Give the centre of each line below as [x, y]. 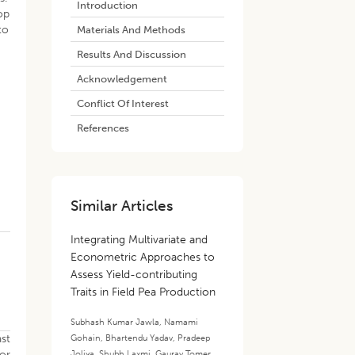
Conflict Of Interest [123, 103]
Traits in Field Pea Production [143, 292]
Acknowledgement [122, 78]
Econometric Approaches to [143, 257]
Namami [181, 322]
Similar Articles [122, 206]
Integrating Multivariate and [139, 240]
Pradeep [194, 338]
